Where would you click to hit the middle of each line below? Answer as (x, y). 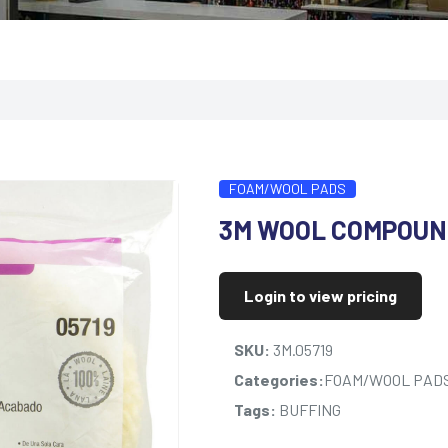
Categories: (279, 379)
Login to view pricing (320, 295)
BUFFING (308, 409)
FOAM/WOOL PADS (287, 188)
